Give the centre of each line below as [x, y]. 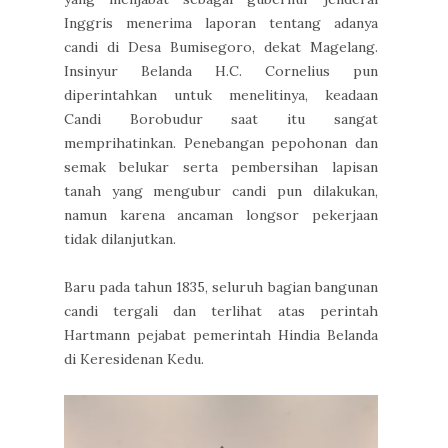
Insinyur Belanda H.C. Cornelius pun [221, 71]
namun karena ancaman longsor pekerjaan [221, 215]
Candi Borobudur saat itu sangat [221, 119]
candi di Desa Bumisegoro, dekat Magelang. [221, 47]
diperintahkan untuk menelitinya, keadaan [221, 95]
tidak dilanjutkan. [120, 239]
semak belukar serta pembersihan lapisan [221, 167]
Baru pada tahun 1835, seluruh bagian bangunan [221, 287]
